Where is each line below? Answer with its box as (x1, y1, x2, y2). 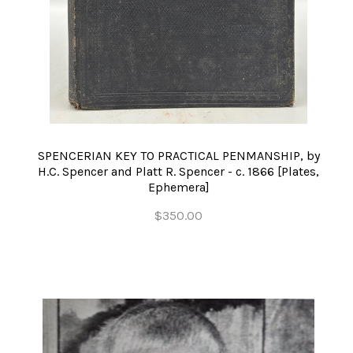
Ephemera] (147, 180, 210, 195)
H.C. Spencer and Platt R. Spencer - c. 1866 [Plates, (38, 164, 319, 180)
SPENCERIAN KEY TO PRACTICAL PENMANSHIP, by (37, 148, 320, 164)
